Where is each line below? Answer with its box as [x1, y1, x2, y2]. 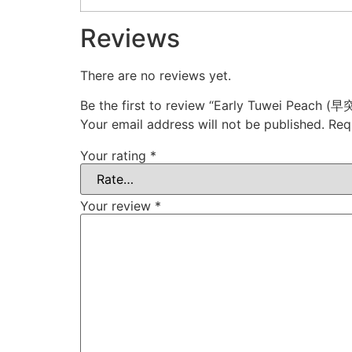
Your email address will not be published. [80, 115, 324, 132]
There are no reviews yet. [80, 67, 231, 83]
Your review [80, 197, 155, 214]
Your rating [80, 147, 150, 163]
